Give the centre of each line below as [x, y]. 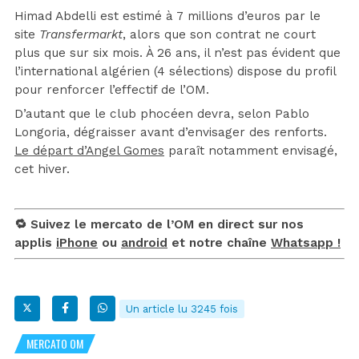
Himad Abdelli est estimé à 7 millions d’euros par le [167, 16]
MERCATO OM [55, 343]
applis [35, 242]
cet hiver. [42, 169]
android [144, 242]
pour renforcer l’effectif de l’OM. [112, 89]
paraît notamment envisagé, [251, 150]
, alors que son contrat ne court [219, 34]
